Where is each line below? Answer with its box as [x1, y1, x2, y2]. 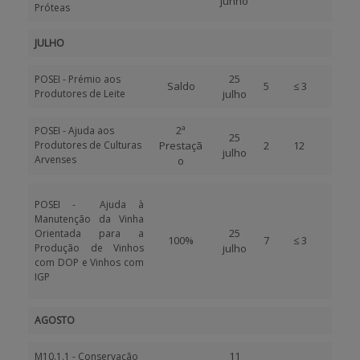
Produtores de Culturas [35, 138, 141, 152]
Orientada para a [35, 227, 144, 240]
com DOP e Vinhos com [35, 256, 144, 269]
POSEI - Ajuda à [35, 198, 144, 211]
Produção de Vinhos [35, 241, 144, 255]
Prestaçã [159, 138, 202, 153]
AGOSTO [35, 313, 75, 327]
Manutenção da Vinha [35, 212, 144, 226]
